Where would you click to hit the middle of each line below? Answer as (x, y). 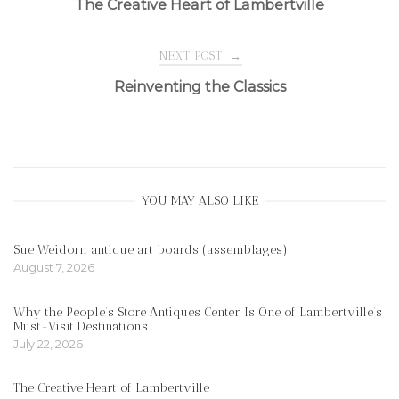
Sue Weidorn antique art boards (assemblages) (151, 249)
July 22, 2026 (48, 343)
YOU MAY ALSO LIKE (199, 201)
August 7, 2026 (54, 267)
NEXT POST (193, 55)
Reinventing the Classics (199, 87)
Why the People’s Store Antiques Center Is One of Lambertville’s (198, 311)
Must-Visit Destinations (81, 326)
